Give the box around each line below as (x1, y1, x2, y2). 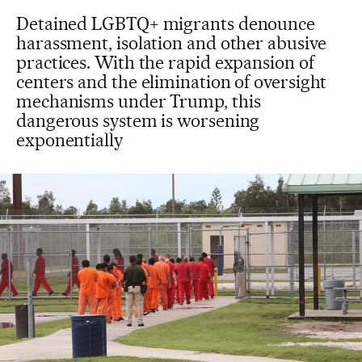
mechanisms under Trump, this (16, 90, 261, 112)
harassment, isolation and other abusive (16, 32, 326, 53)
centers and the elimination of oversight (16, 71, 327, 92)
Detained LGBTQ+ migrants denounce (16, 13, 316, 34)
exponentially (16, 129, 123, 150)
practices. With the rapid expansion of (16, 52, 314, 73)
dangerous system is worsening (16, 110, 260, 131)
